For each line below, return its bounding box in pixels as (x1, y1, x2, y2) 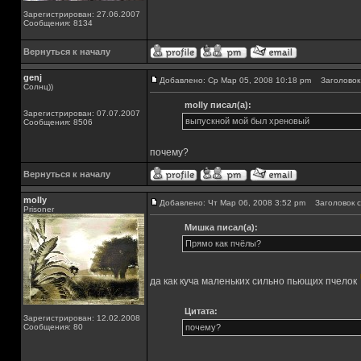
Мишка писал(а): (184, 222, 258, 232)
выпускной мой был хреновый (185, 116, 309, 126)
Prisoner (23, 205, 54, 214)
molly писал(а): (184, 100, 251, 110)
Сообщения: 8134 (23, 19, 93, 27)
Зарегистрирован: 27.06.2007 (23, 10, 140, 19)
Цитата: (184, 306, 218, 316)
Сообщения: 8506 (23, 118, 93, 127)
